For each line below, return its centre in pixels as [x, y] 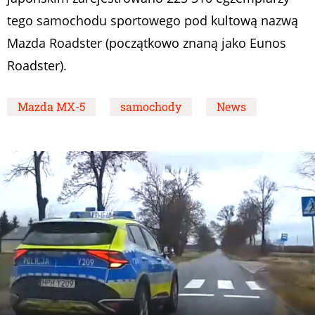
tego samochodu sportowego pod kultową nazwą [153, 21]
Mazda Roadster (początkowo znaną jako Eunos [147, 43]
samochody [151, 107]
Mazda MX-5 [51, 107]
